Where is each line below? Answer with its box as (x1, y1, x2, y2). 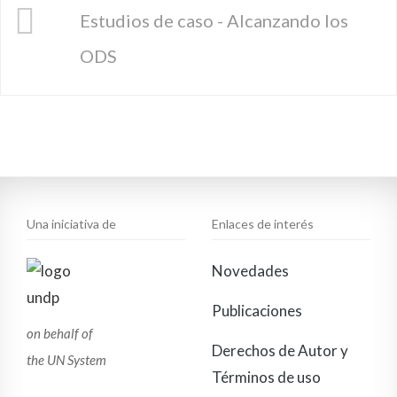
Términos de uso (212, 368, 321, 386)
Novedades (212, 261, 289, 280)
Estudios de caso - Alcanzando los (80, 10, 349, 31)
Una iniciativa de (27, 216, 116, 231)
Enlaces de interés (212, 216, 314, 231)
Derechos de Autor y (212, 341, 348, 360)
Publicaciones (212, 301, 302, 320)
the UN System (27, 352, 106, 368)
